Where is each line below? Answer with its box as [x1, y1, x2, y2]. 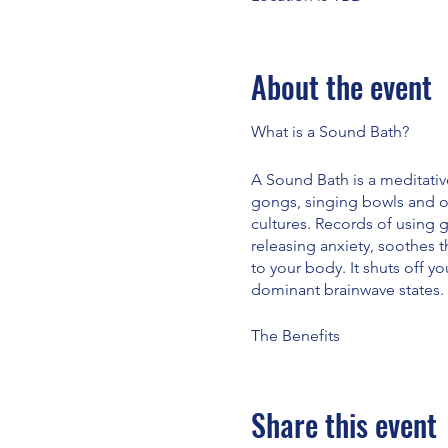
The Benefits [250, 325, 340, 345]
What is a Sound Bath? [250, 121, 409, 141]
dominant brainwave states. [250, 279, 444, 299]
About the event [250, 63, 432, 109]
